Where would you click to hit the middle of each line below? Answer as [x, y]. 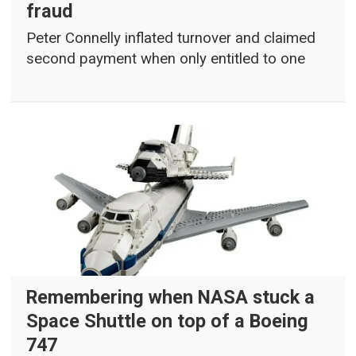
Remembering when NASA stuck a [171, 298]
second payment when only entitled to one [166, 59]
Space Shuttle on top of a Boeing [168, 321]
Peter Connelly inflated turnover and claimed [171, 39]
